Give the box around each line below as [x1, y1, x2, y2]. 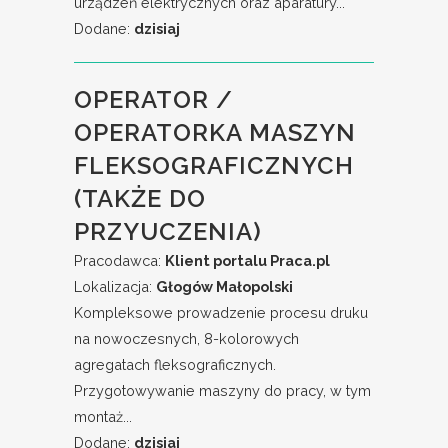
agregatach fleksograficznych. [74, 356, 276, 373]
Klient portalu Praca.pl [165, 252, 330, 269]
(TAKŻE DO [74, 184, 206, 213]
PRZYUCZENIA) [74, 217, 262, 246]
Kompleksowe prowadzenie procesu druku [74, 304, 368, 321]
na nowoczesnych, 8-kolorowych [74, 330, 299, 347]
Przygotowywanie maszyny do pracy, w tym [74, 382, 371, 399]
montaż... [74, 408, 132, 425]
